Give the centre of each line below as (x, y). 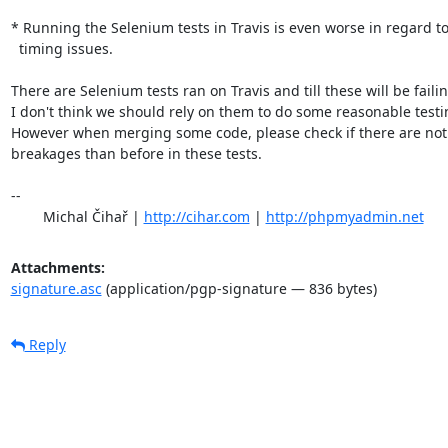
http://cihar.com (196, 216)
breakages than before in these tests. (136, 153)
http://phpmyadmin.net (344, 216)
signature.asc (56, 288)
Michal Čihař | (93, 216)
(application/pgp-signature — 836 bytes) (239, 288)
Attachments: (57, 267)
